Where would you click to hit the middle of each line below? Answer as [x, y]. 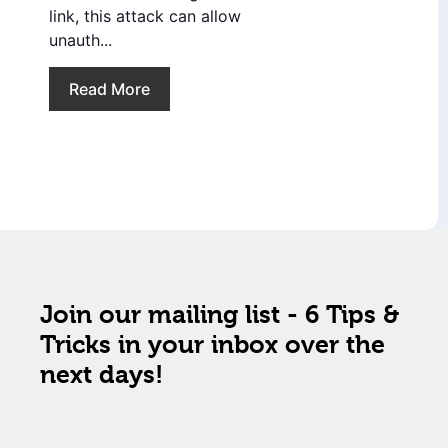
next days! [101, 374]
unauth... [80, 40]
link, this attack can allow [145, 16]
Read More [109, 88]
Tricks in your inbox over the [212, 344]
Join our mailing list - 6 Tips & [219, 314]
